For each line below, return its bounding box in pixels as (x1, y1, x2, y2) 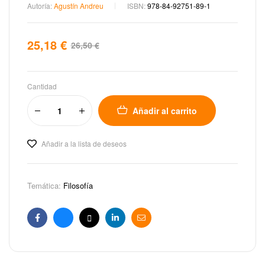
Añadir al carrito (132, 105, 197, 117)
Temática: (27, 180, 63, 192)
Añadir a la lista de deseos (41, 138, 127, 149)
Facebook (36, 221, 74, 233)
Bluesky (62, 221, 92, 233)
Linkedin (114, 221, 146, 233)
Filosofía (63, 180, 93, 192)
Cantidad (27, 81, 57, 92)
